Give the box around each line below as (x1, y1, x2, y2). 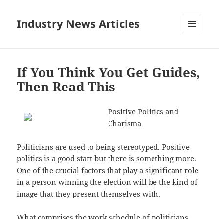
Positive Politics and (108, 107, 179, 117)
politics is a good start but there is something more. (17, 153, 197, 164)
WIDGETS (182, 50, 210, 59)
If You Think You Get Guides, (17, 64, 201, 82)
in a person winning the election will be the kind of (17, 177, 198, 187)
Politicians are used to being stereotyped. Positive (17, 142, 190, 152)
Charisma (108, 118, 142, 129)
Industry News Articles (17, 16, 140, 31)
